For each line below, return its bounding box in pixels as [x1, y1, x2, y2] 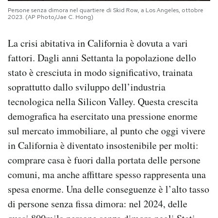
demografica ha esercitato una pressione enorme [8, 109, 198, 123]
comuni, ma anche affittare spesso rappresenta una [8, 167, 206, 181]
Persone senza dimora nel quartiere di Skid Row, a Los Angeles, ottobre [8, 6, 203, 14]
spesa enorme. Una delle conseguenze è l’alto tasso [8, 182, 209, 196]
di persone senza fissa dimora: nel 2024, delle [8, 197, 187, 210]
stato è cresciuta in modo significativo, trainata [8, 65, 193, 79]
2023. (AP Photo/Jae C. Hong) [8, 13, 93, 21]
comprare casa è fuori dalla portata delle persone [8, 153, 200, 166]
